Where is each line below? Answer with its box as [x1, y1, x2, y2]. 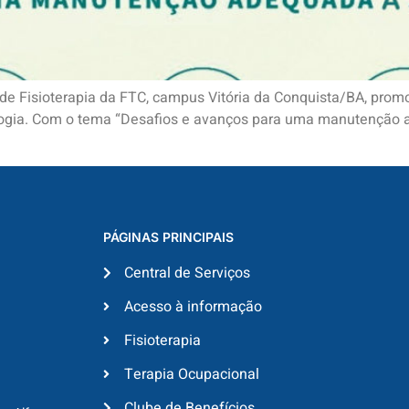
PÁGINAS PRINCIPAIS [103, 228, 235, 245]
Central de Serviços [123, 261, 250, 284]
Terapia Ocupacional [123, 362, 259, 385]
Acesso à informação [123, 295, 262, 318]
